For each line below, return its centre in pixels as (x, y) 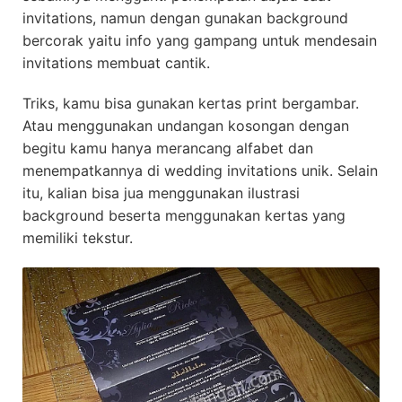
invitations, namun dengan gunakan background (185, 18)
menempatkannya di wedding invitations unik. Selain (200, 171)
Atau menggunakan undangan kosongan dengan (186, 126)
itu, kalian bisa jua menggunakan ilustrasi (161, 193)
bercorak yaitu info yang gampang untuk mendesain (200, 41)
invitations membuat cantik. (116, 63)
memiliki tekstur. (78, 238)
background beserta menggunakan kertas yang (184, 216)
